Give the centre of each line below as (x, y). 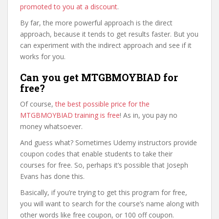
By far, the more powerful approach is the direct (96, 23)
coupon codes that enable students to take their (96, 154)
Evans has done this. (52, 176)
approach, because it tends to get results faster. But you (109, 34)
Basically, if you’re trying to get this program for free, (104, 192)
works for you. (43, 56)
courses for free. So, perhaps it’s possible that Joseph (104, 165)
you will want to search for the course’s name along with (109, 204)
